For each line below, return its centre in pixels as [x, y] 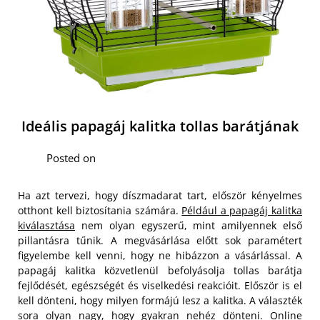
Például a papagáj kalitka [242, 210]
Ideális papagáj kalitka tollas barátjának [160, 126]
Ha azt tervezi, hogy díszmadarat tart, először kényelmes [160, 195]
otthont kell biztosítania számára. [100, 210]
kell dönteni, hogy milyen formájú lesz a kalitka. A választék [160, 300]
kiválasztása [46, 225]
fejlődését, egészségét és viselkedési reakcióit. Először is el [160, 285]
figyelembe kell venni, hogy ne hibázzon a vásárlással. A [160, 255]
